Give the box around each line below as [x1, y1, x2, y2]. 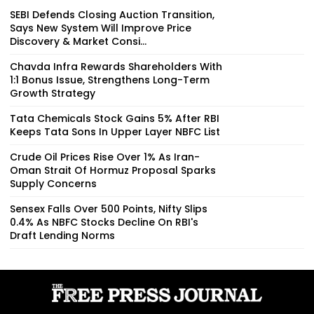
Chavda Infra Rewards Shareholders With [10, 59, 222, 74]
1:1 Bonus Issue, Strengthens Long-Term [10, 72, 210, 87]
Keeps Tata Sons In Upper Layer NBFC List [10, 124, 220, 139]
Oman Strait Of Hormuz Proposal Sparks [10, 163, 216, 177]
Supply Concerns [10, 176, 97, 191]
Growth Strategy [10, 86, 95, 100]
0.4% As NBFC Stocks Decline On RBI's [10, 214, 198, 229]
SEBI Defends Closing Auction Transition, [10, 7, 214, 22]
